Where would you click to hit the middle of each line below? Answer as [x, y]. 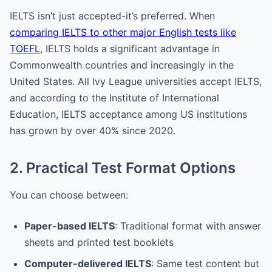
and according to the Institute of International [114, 97]
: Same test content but [205, 263]
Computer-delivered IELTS [88, 263]
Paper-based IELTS [70, 226]
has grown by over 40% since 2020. [93, 130]
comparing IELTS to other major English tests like [123, 32]
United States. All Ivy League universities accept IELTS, [136, 81]
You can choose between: [69, 195]
